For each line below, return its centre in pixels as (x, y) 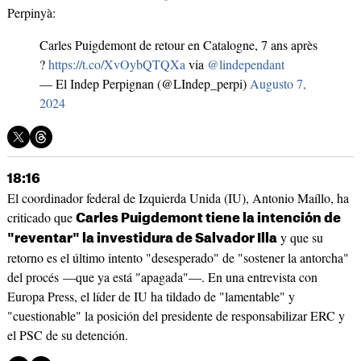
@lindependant (245, 64)
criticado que (41, 218)
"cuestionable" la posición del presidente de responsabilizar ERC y (176, 316)
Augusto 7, (278, 84)
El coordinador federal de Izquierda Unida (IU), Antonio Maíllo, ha (178, 198)
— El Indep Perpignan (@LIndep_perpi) (144, 84)
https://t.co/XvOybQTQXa (116, 64)
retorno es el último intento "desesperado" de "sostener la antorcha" (178, 258)
